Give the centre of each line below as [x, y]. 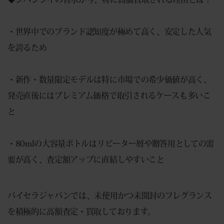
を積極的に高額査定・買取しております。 [81, 211]
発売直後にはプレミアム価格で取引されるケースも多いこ [109, 95]
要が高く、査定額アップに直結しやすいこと [86, 159]
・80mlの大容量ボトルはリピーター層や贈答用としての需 [111, 143]
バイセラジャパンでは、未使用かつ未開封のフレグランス [110, 195]
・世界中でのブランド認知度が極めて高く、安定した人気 [109, 31]
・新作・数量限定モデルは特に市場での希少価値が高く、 [109, 79]
